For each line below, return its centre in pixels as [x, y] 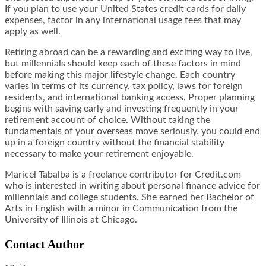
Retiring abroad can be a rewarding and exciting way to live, [129, 53]
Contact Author [45, 244]
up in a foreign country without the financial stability [115, 143]
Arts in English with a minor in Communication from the [121, 209]
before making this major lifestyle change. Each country [120, 75]
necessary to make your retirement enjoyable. [99, 154]
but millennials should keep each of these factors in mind [123, 64]
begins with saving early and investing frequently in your [122, 109]
